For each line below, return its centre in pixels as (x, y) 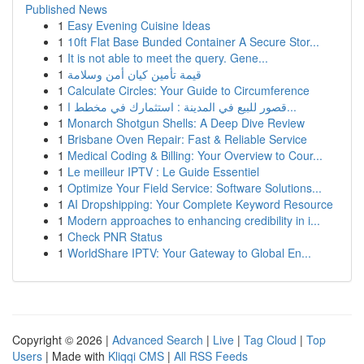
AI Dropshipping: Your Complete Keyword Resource (200, 204)
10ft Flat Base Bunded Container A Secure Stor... (193, 41)
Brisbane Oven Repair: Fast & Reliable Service (187, 139)
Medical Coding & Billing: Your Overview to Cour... (195, 155)
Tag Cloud (270, 340)
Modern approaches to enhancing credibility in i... (194, 220)
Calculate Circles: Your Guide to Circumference (188, 90)
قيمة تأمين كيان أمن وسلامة (134, 74)
